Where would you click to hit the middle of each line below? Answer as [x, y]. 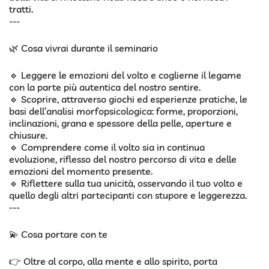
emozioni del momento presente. [81, 171]
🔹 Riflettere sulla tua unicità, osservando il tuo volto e [126, 183]
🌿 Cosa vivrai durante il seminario [83, 48]
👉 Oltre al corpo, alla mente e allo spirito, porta [113, 261]
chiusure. [28, 135]
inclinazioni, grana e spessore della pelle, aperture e [120, 123]
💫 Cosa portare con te [58, 234]
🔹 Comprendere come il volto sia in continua [107, 147]
